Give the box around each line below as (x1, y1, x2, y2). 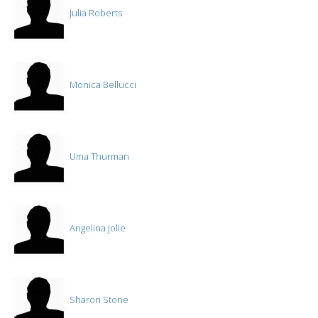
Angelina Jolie (67, 221, 126, 235)
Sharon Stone (67, 293, 128, 307)
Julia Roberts (67, 6, 122, 20)
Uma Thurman (67, 150, 129, 163)
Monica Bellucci (67, 78, 136, 92)
